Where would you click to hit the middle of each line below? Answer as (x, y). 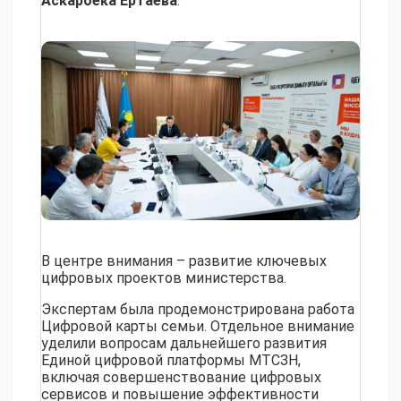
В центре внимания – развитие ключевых (184, 261)
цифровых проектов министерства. (164, 278)
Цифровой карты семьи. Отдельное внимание (198, 327)
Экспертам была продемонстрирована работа (198, 310)
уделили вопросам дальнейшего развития (184, 344)
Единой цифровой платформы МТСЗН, (171, 361)
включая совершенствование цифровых (181, 378)
